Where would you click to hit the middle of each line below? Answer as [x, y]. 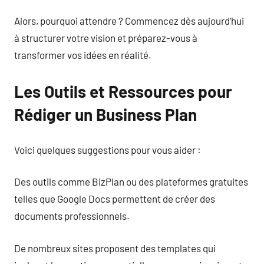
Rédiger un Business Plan [105, 114]
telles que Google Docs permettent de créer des [115, 199]
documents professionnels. [72, 216]
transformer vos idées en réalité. [83, 55]
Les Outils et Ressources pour [123, 91]
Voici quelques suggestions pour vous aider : [108, 149]
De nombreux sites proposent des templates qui [115, 248]
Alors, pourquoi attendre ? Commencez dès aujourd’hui [129, 21]
